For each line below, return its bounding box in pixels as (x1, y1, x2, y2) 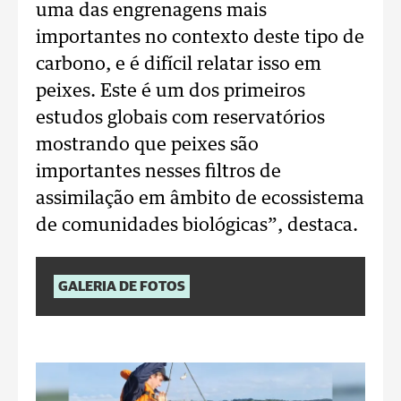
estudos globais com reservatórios (36, 109, 325, 127)
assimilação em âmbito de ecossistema (36, 190, 364, 208)
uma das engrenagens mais (36, 2, 267, 20)
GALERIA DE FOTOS (58, 279, 185, 294)
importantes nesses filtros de (36, 163, 281, 181)
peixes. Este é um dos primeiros (36, 82, 305, 100)
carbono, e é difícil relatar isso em (36, 55, 321, 73)
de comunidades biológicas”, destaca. (36, 217, 358, 235)
